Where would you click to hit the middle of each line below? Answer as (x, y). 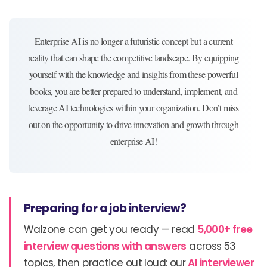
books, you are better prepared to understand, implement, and (133, 91)
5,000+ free (225, 229)
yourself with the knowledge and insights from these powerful (133, 74)
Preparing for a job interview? (105, 208)
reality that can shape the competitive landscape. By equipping (133, 57)
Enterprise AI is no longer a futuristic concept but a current (133, 41)
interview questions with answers (105, 246)
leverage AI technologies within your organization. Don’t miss (133, 107)
